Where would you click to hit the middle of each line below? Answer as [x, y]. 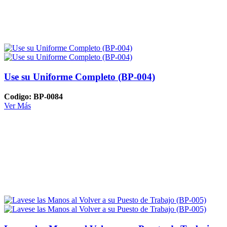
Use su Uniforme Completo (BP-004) [80, 77]
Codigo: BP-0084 [33, 96]
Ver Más [17, 105]
